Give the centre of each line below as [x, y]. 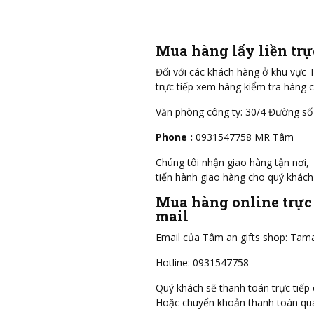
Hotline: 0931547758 [202, 262]
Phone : [174, 137]
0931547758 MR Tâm [243, 137]
